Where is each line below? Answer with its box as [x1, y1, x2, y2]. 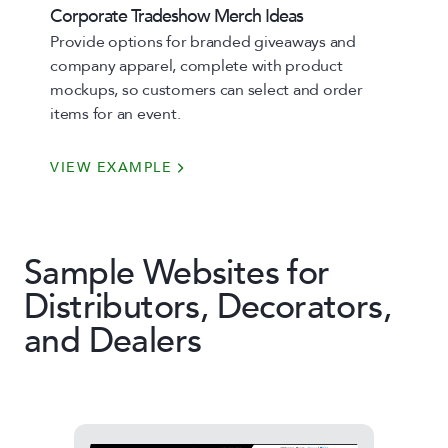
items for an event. [50, 103, 181, 125]
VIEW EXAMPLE [50, 158, 172, 177]
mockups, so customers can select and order [50, 79, 363, 101]
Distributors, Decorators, [24, 284, 391, 330]
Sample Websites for [24, 250, 330, 296]
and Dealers [24, 318, 202, 364]
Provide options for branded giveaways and [50, 31, 356, 53]
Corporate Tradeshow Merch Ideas [50, 4, 303, 29]
